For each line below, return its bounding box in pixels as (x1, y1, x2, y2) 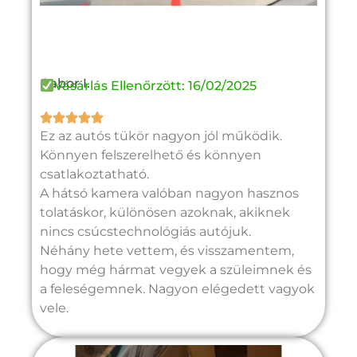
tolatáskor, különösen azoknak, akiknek (40, 204, 290, 220)
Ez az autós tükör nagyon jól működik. (40, 127, 282, 143)
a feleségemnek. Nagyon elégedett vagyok (40, 280, 315, 296)
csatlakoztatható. (40, 166, 149, 182)
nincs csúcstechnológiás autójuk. (40, 223, 251, 239)
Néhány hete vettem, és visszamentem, (40, 242, 294, 258)
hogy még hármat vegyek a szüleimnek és (40, 261, 312, 277)
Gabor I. (40, 76, 90, 92)
